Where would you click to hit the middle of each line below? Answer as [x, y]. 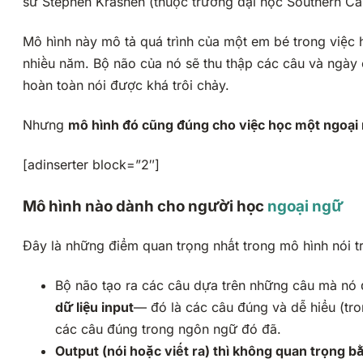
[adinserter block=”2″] [91, 165]
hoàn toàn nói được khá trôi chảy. [126, 85]
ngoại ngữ [305, 207]
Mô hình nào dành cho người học [145, 207]
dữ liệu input [94, 307]
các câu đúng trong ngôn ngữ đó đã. [168, 329]
